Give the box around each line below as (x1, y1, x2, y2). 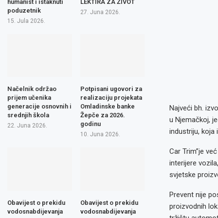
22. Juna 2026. (7, 122, 47, 129)
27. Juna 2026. (80, 8, 120, 16)
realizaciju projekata (80, 94, 142, 101)
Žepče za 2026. (80, 111, 125, 119)
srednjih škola (7, 111, 49, 119)
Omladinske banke (80, 103, 135, 110)
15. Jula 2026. (7, 17, 45, 24)
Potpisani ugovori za (80, 85, 142, 92)
